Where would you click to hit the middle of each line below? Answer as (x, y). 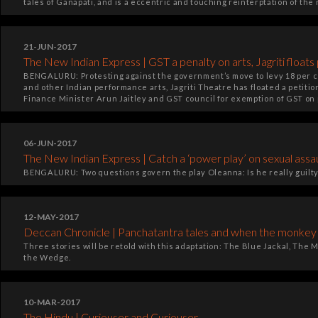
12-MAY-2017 (51, 217)
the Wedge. (47, 257)
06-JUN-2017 (50, 143)
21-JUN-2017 (50, 46)
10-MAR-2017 (52, 302)
